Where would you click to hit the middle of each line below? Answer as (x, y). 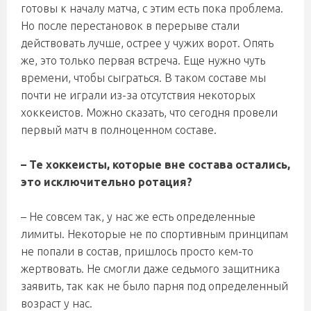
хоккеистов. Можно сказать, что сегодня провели (149, 112)
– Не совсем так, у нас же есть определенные (138, 217)
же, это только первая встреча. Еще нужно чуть (143, 60)
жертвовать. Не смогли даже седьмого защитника (150, 269)
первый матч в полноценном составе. (119, 130)
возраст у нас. (57, 303)
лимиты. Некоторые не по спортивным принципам (154, 234)
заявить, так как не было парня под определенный (154, 286)
